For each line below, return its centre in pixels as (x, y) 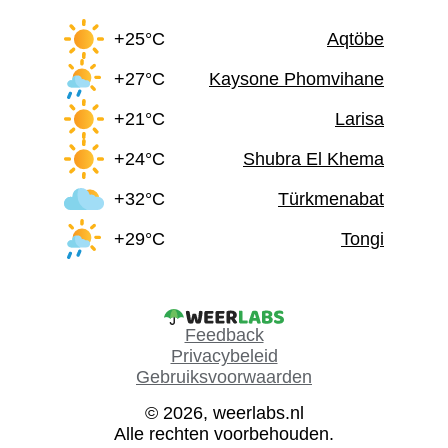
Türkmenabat (331, 198)
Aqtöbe (355, 38)
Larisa (359, 118)
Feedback (224, 335)
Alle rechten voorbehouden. (224, 434)
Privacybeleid (224, 356)
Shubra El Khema (313, 158)
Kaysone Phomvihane (296, 78)
